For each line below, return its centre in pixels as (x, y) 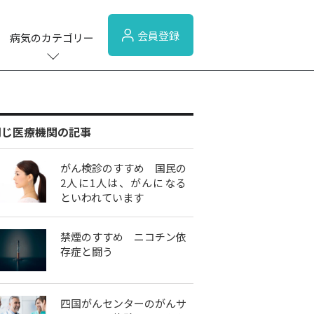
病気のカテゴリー (52, 37)
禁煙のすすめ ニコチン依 (123, 237)
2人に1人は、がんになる (123, 183)
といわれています (102, 197)
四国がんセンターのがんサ (123, 303)
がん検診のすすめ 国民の (123, 168)
